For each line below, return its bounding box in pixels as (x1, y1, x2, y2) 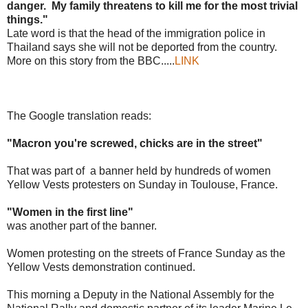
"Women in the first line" (7, 206, 139, 218)
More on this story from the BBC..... (7, 54, 175, 67)
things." (7, 13, 48, 25)
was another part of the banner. (7, 219, 157, 232)
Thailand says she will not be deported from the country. (7, 41, 277, 53)
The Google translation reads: (7, 109, 151, 122)
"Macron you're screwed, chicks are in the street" (7, 137, 263, 149)
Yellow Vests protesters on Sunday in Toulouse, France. (7, 178, 278, 190)
